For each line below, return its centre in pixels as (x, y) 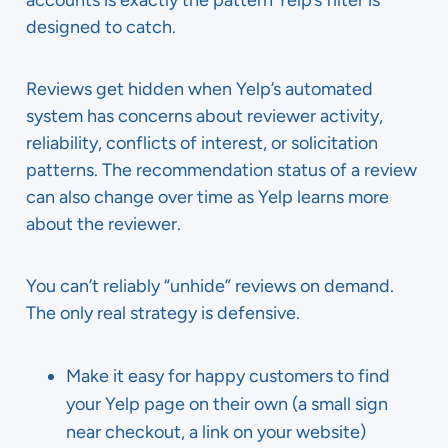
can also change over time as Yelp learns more (207, 197)
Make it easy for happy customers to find (228, 376)
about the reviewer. (103, 224)
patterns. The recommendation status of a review (221, 170)
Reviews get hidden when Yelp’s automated (199, 89)
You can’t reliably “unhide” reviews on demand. (210, 286)
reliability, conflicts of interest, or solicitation (202, 143)
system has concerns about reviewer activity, (204, 116)
